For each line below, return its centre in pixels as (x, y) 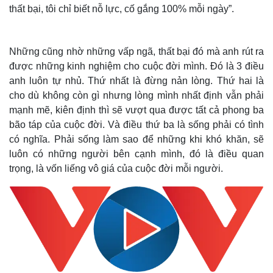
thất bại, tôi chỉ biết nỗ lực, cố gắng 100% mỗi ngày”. (122, 9)
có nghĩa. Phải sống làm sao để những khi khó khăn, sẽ (136, 139)
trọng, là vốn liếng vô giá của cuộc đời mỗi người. (116, 168)
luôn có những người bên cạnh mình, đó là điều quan (136, 154)
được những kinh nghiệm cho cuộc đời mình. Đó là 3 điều (136, 66)
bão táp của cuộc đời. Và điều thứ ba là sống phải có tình (136, 125)
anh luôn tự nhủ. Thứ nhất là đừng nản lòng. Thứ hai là (136, 81)
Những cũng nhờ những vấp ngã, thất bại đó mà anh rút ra (136, 51)
